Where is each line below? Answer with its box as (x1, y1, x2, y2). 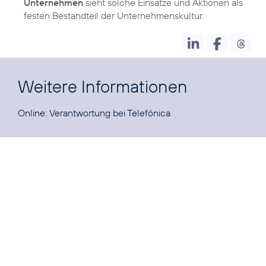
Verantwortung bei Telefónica (49, 106, 170, 119)
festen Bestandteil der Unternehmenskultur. (24, 9, 204, 21)
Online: (18, 106, 49, 119)
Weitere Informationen (18, 75, 188, 97)
